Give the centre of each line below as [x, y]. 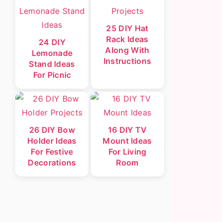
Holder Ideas [52, 141]
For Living [127, 152]
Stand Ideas [52, 64]
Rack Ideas [127, 39]
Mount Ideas [127, 141]
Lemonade [52, 53]
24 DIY [52, 42]
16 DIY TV [127, 130]
